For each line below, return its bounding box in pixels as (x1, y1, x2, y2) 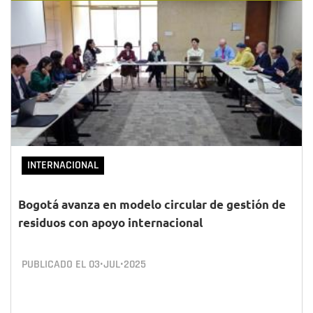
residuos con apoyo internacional (18, 215, 203, 230)
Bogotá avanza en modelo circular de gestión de (18, 197, 286, 212)
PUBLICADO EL (22, 257, 89, 272)
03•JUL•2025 (89, 257, 146, 272)
